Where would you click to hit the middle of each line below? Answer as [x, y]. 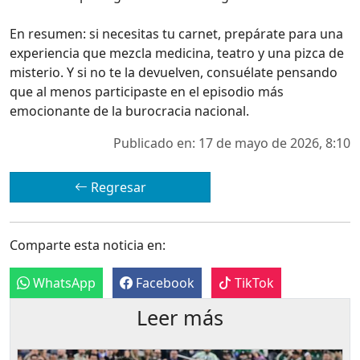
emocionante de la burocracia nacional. [129, 110]
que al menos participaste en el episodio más [147, 91]
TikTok [253, 282]
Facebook [164, 282]
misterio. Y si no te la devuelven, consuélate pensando [174, 72]
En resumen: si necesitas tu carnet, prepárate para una [176, 33]
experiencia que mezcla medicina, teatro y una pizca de [177, 53]
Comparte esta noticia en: [88, 245]
